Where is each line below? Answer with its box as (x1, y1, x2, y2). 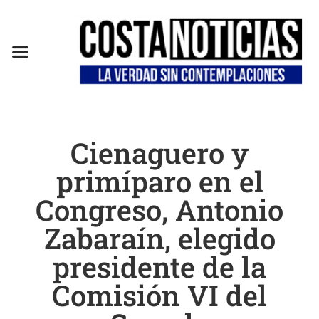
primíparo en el (56, 162, 263, 200)
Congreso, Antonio (36, 190, 283, 229)
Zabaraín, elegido (43, 219, 276, 257)
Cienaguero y (70, 133, 249, 172)
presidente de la (53, 247, 266, 286)
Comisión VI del (52, 276, 267, 314)
